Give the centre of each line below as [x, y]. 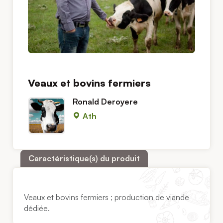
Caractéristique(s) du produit [84, 159]
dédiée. [37, 208]
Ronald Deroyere [105, 102]
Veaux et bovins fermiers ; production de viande [107, 197]
